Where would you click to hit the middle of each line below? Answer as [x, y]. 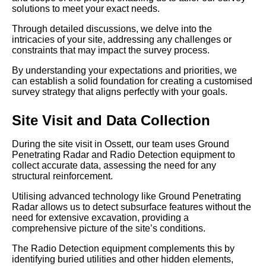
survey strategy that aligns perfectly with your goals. [120, 92]
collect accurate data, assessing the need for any [114, 166]
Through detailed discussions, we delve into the [112, 29]
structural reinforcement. [62, 176]
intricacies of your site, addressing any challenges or [122, 40]
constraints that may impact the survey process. [111, 50]
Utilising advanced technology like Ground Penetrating [126, 197]
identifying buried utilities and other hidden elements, [123, 259]
